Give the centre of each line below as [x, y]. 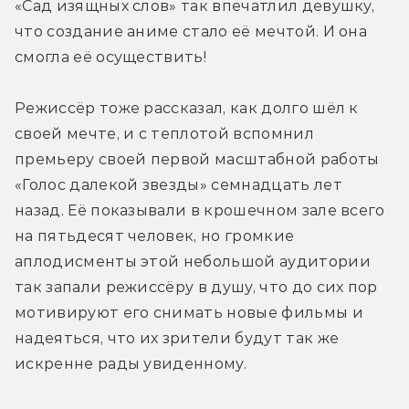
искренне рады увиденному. [131, 364]
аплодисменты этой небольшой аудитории [193, 262]
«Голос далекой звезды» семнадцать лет [178, 185]
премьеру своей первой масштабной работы [197, 160]
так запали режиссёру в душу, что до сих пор [196, 288]
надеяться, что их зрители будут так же [177, 339]
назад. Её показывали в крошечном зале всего [200, 211]
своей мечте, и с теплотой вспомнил [164, 134]
